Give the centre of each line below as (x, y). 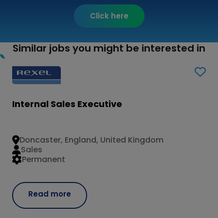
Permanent (44, 160)
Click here (109, 16)
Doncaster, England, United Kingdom (91, 140)
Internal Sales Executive (67, 104)
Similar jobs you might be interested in (109, 48)
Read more (50, 194)
